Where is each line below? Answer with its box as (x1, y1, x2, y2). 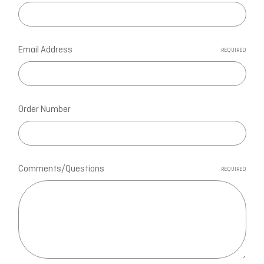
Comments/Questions (18, 163, 104, 175)
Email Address (18, 44, 72, 56)
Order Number (18, 103, 71, 115)
